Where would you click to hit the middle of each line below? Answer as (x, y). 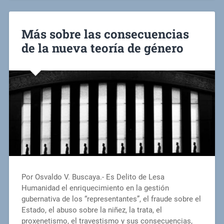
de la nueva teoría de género (102, 48)
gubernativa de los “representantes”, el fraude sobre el (111, 199)
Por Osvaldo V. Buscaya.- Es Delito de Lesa (93, 177)
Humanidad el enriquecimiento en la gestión (95, 188)
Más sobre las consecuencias (105, 34)
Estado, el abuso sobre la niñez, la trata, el (91, 210)
